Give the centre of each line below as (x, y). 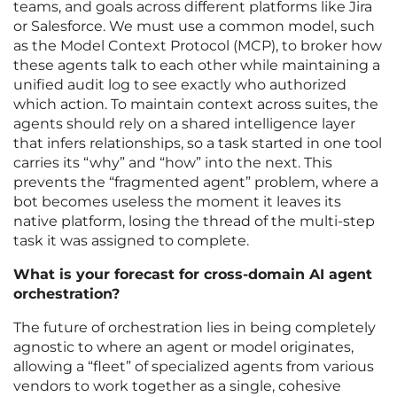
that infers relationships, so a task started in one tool (198, 144)
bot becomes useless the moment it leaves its (177, 202)
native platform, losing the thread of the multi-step (194, 222)
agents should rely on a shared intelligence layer (184, 124)
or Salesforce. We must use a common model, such (194, 27)
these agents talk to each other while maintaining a (197, 66)
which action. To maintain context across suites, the (196, 105)
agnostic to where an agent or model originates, (183, 347)
